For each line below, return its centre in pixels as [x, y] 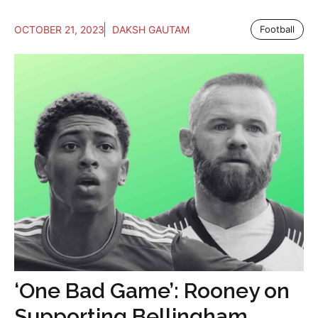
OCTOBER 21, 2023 [59, 29]
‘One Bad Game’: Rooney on [152, 291]
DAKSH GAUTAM [151, 29]
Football [277, 29]
